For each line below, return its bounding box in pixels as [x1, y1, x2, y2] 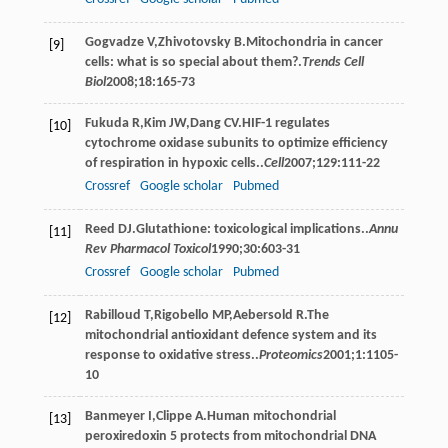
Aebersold [232, 307, 293, 323]
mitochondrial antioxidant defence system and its [84, 327, 377, 343]
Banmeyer [84, 408, 145, 424]
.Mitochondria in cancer [241, 34, 383, 50]
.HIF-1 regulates [237, 115, 330, 131]
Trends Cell [301, 54, 364, 70]
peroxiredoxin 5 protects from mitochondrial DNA [84, 428, 376, 444]
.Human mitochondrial [202, 408, 336, 424]
